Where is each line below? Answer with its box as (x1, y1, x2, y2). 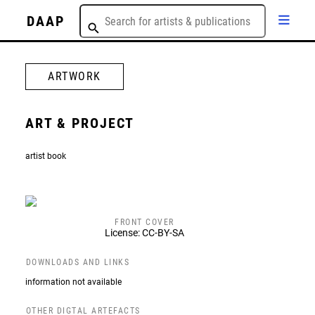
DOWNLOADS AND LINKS (25, 257, 130, 267)
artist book (25, 150, 66, 161)
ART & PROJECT (25, 115, 135, 131)
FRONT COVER (115, 217, 174, 227)
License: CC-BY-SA (104, 227, 184, 238)
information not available (25, 276, 122, 287)
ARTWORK (48, 70, 101, 83)
